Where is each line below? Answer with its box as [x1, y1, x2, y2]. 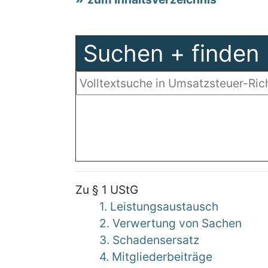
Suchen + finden [83, 39, 259, 67]
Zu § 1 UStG [75, 182, 138, 197]
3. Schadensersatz [99, 233, 199, 247]
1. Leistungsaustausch [99, 199, 218, 214]
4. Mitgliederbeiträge [99, 249, 212, 264]
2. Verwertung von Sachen [99, 216, 242, 230]
